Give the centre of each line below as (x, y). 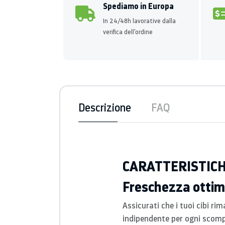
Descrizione (105, 107)
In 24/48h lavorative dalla (139, 21)
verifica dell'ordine (128, 32)
